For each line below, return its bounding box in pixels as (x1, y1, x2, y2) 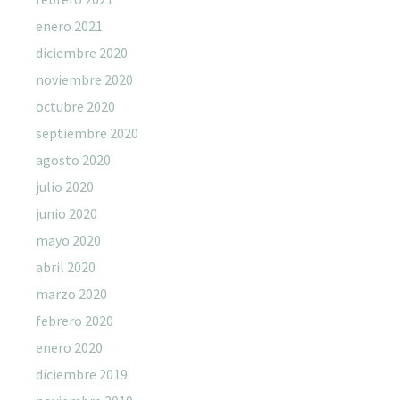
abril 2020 (36, 257, 96, 276)
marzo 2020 (36, 284, 107, 303)
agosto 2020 (36, 150, 111, 169)
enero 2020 (36, 337, 103, 356)
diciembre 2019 (36, 364, 128, 383)
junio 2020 (36, 204, 97, 222)
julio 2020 (36, 177, 94, 196)
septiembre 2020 (36, 123, 138, 142)
